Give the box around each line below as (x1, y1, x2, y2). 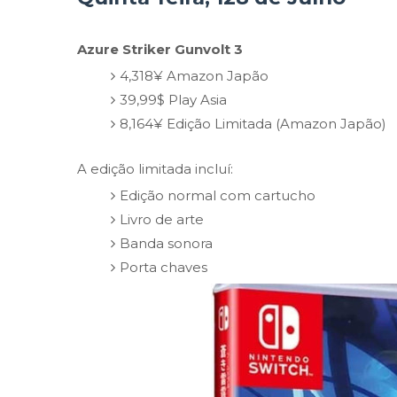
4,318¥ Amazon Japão (119, 66, 269, 84)
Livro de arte (119, 210, 204, 228)
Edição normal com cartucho (119, 186, 315, 204)
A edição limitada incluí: (77, 160, 233, 178)
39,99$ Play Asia (119, 90, 227, 108)
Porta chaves (119, 258, 207, 276)
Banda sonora (119, 234, 213, 252)
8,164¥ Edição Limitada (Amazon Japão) (119, 114, 386, 132)
